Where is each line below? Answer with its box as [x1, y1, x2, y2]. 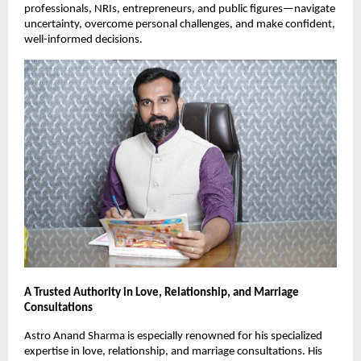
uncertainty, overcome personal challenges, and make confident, [24, 18, 335, 31]
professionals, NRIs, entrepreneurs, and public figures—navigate [24, 2, 335, 15]
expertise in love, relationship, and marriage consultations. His [24, 346, 322, 359]
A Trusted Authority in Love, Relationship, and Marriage [24, 287, 299, 300]
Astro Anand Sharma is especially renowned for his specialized [24, 330, 322, 343]
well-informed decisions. [24, 33, 143, 46]
